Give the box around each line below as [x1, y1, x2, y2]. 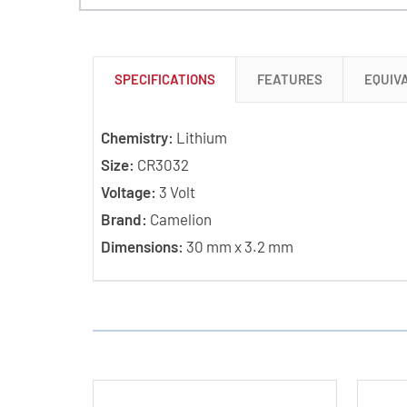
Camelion [146, 209, 212, 228]
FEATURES [256, 70, 323, 87]
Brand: [100, 209, 147, 228]
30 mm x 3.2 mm [183, 236, 293, 255]
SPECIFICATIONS [114, 70, 215, 87]
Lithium [173, 127, 227, 146]
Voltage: [100, 182, 156, 201]
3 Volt [155, 182, 195, 201]
